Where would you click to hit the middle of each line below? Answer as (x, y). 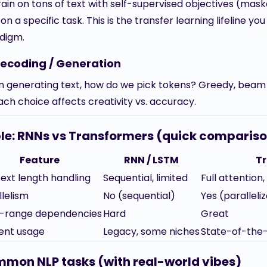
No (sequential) (139, 196)
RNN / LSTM (151, 160)
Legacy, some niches (151, 232)
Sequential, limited (145, 178)
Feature (40, 160)
